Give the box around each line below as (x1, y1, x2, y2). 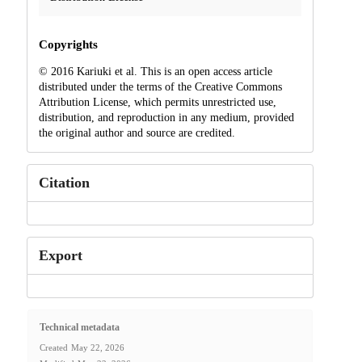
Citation (38, 174, 90, 191)
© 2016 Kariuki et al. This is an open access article (38, 65, 272, 78)
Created (39, 343, 68, 353)
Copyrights (38, 37, 98, 51)
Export (38, 246, 82, 263)
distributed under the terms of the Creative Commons (38, 80, 282, 93)
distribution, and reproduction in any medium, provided (38, 111, 294, 124)
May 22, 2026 (70, 343, 124, 353)
